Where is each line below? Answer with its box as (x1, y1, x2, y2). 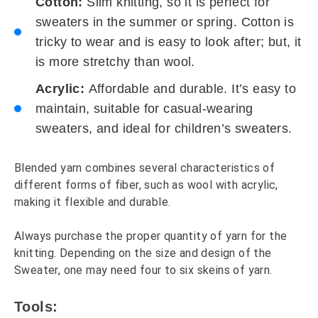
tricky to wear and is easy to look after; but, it (35, 35, 302, 50)
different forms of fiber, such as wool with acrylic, (14, 178, 278, 192)
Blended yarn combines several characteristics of (14, 161, 275, 175)
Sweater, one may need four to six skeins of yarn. (14, 263, 273, 278)
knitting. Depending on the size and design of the (14, 246, 272, 261)
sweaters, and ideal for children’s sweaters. (35, 121, 292, 136)
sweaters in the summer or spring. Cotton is (35, 15, 295, 30)
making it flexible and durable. (14, 195, 171, 209)
